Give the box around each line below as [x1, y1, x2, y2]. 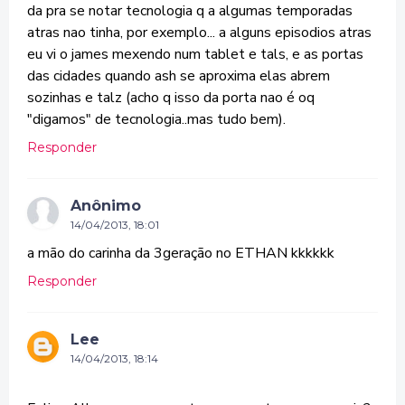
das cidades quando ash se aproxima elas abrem [27, 66, 330, 86]
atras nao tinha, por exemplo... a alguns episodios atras [27, 23, 372, 42]
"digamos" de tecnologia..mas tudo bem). [27, 109, 286, 129]
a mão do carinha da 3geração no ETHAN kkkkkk [27, 243, 334, 263]
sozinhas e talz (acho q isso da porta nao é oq [27, 88, 315, 108]
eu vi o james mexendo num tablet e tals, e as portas [27, 44, 363, 64]
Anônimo [71, 197, 141, 214]
